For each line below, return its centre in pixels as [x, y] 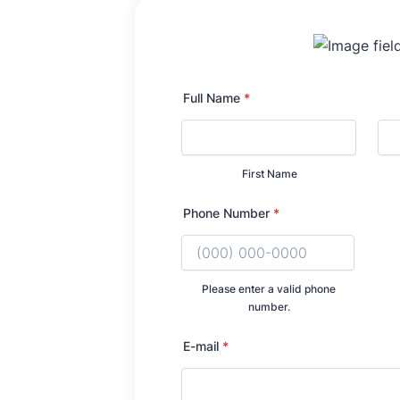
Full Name [212, 97]
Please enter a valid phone [269, 288]
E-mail [201, 346]
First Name [270, 173]
